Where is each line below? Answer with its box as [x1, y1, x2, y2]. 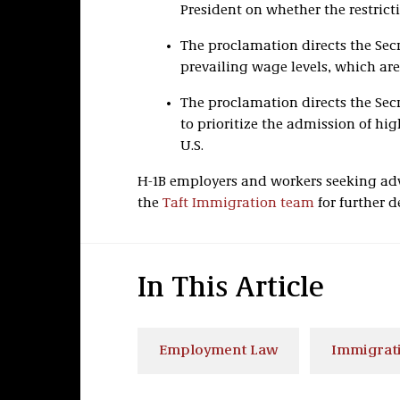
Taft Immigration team [162, 196, 314, 211]
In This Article [137, 275, 324, 304]
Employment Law [158, 344, 278, 358]
